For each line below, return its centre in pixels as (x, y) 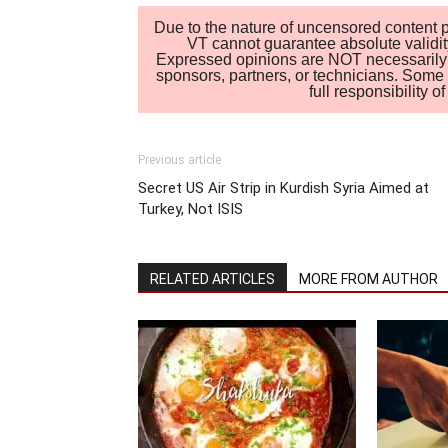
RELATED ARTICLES (212, 279)
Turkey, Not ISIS (190, 209)
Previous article (179, 160)
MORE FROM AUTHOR (368, 279)
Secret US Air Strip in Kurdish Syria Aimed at (283, 188)
